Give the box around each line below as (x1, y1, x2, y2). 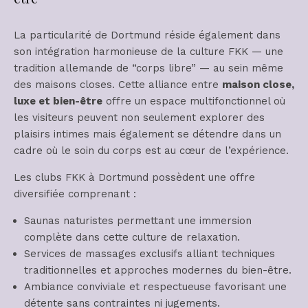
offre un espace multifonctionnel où (102, 95, 285, 107)
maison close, (222, 78, 294, 91)
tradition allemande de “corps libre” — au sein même (14, 62, 283, 74)
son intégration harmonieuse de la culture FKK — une (14, 45, 283, 58)
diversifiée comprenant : (14, 188, 136, 200)
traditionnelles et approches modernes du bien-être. (24, 264, 291, 276)
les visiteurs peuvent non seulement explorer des (14, 111, 265, 124)
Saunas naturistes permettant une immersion (24, 214, 252, 227)
